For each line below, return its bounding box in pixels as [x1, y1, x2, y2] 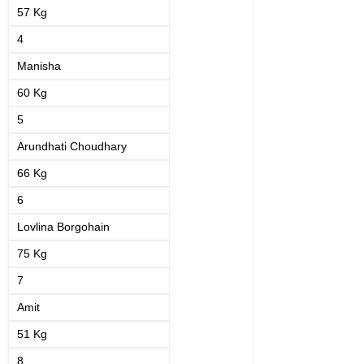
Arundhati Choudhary [17, 140, 127, 153]
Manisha [17, 59, 61, 72]
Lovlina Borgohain [17, 220, 110, 233]
